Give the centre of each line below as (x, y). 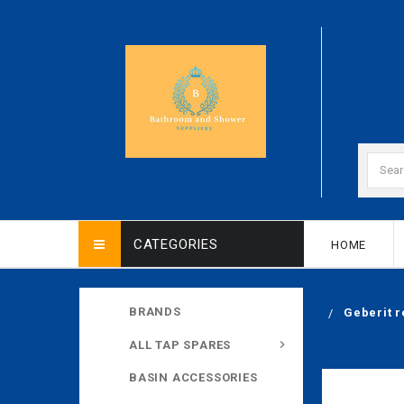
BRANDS (155, 311)
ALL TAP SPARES (180, 344)
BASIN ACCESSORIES (193, 378)
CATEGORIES (175, 244)
